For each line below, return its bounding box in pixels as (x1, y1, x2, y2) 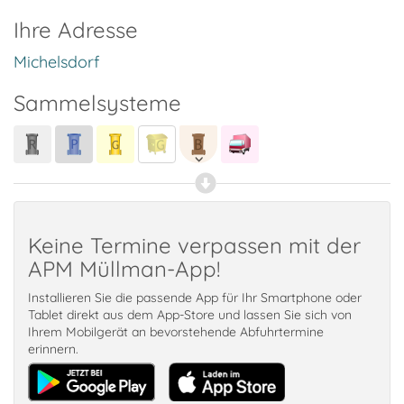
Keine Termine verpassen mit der (28, 232, 361, 259)
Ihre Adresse (14, 16, 138, 43)
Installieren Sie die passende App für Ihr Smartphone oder (28, 289, 362, 306)
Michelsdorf (14, 51, 99, 72)
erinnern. (28, 341, 78, 357)
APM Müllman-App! (28, 255, 220, 282)
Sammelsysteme (14, 89, 181, 116)
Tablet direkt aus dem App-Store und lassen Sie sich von (28, 307, 352, 323)
